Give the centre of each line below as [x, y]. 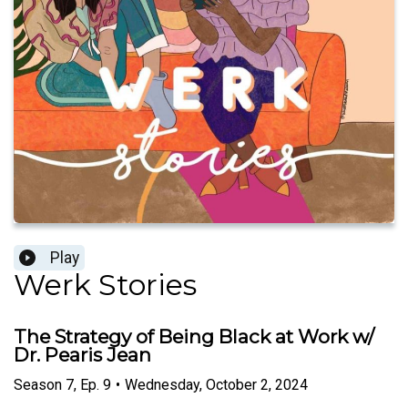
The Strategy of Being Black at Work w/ [194, 337]
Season [38, 384]
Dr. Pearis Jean [82, 355]
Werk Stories [105, 285]
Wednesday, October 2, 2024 [216, 384]
